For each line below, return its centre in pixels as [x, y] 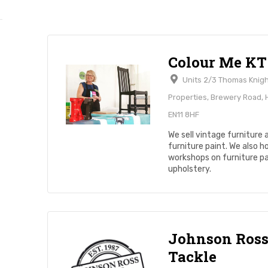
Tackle [192, 256]
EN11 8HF [183, 114]
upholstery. [189, 169]
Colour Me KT [217, 62]
